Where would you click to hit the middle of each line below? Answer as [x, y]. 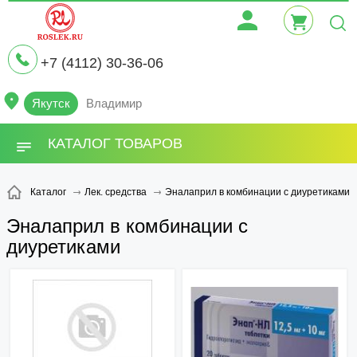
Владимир [114, 103]
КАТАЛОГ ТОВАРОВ [115, 143]
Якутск [51, 103]
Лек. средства [116, 192]
